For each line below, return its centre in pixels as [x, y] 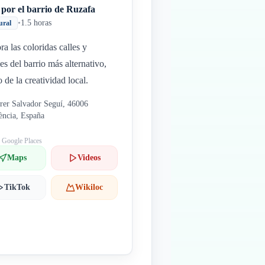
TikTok [17, 187]
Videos [89, 158]
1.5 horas [36, 23]
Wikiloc [89, 187]
